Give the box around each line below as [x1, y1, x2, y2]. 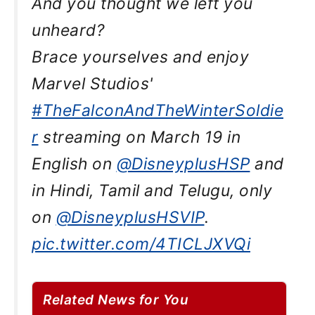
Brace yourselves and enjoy [32, 47, 249, 67]
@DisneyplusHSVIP [56, 207, 205, 227]
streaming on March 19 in [38, 127, 240, 147]
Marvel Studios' [32, 74, 153, 94]
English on [32, 154, 117, 174]
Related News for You [43, 292, 188, 309]
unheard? [32, 20, 105, 40]
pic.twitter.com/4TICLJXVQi [32, 234, 250, 254]
